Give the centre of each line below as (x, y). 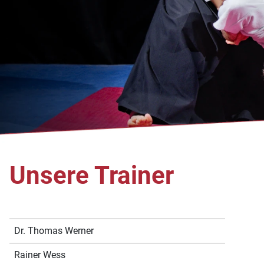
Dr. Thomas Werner (54, 231)
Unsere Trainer (92, 176)
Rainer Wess (40, 255)
